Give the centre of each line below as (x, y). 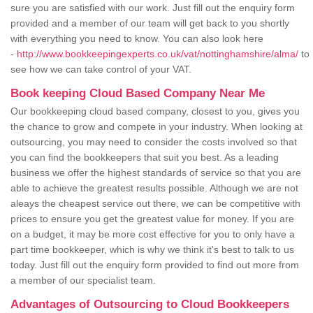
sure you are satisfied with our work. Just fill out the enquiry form (153, 8)
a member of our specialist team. (85, 281)
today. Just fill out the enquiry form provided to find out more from (155, 265)
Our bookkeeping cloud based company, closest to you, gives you (155, 111)
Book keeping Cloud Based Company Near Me (138, 94)
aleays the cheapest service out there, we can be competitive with (155, 204)
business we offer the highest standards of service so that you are (156, 173)
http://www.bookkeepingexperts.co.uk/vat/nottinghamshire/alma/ (158, 54)
